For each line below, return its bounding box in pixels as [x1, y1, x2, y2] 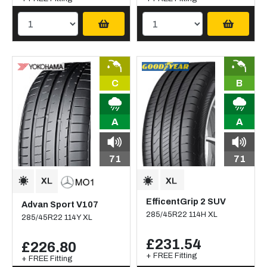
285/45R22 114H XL [146, 210, 218, 219]
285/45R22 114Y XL [21, 213, 92, 222]
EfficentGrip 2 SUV [146, 197, 226, 207]
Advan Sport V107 [21, 200, 98, 210]
